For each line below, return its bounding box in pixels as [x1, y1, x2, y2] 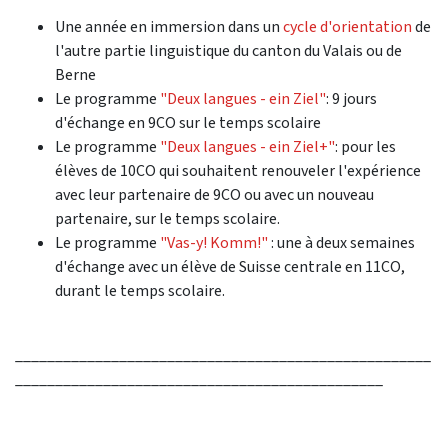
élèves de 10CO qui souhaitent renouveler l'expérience [55, 159, 421, 181]
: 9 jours [326, 87, 377, 109]
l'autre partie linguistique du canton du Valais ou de [55, 39, 402, 61]
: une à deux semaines [268, 231, 415, 253]
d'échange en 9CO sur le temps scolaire [55, 111, 321, 133]
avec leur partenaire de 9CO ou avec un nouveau [55, 183, 374, 205]
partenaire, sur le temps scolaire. [55, 207, 280, 229]
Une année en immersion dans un [55, 15, 283, 37]
